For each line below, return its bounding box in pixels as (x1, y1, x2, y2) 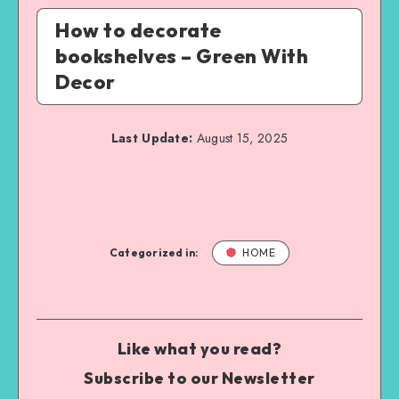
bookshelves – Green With (55, 43, 308, 69)
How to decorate (55, 17, 222, 43)
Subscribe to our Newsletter (84, 367, 315, 388)
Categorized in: (109, 245, 199, 259)
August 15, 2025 (192, 128, 289, 147)
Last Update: (110, 128, 193, 147)
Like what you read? (117, 338, 282, 359)
